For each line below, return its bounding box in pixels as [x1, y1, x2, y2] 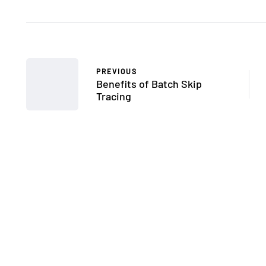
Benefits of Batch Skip [96, 77, 202, 91]
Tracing [96, 90, 131, 103]
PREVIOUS [96, 67, 137, 76]
